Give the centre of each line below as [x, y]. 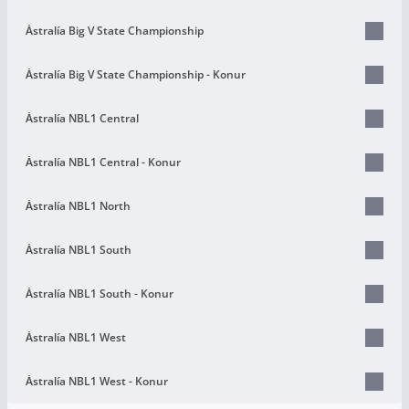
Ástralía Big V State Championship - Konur [136, 74]
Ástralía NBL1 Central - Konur [103, 162]
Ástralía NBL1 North [78, 205]
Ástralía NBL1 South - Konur [100, 293]
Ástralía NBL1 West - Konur [97, 381]
